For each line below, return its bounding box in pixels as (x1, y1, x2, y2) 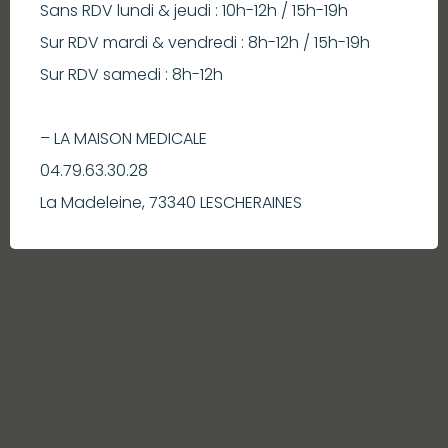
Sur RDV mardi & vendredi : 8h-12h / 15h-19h (40, 30, 370, 54)
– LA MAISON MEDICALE (40, 126, 207, 150)
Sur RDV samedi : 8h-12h (40, 62, 223, 86)
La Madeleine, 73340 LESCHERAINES (40, 190, 302, 214)
